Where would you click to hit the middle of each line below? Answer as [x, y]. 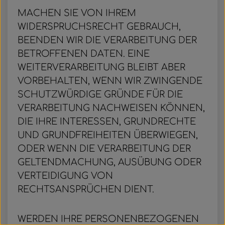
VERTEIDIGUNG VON [65, 176]
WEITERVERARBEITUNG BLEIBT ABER [101, 67]
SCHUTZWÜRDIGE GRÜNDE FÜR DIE [100, 94]
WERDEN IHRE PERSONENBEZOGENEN [108, 219]
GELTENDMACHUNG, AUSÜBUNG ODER [109, 162]
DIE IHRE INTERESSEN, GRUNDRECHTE [107, 122]
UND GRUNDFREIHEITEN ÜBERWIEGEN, [108, 135]
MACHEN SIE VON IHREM [77, 13]
